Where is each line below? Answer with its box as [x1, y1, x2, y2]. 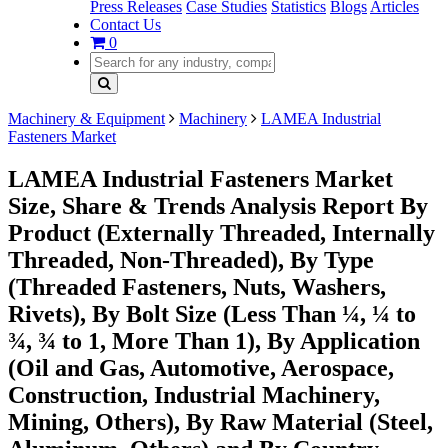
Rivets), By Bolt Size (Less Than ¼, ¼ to [8, 300, 416, 327]
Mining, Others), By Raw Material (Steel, [8, 408, 433, 435]
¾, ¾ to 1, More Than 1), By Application [8, 327, 420, 354]
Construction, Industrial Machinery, [8, 381, 380, 408]
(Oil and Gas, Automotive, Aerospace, [8, 354, 394, 381]
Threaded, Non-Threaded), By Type [8, 246, 374, 273]
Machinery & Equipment [8, 110, 165, 127]
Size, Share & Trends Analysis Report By [8, 192, 428, 219]
